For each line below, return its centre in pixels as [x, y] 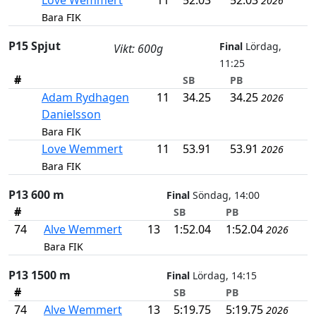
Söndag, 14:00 [225, 195]
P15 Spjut [35, 46]
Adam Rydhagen [85, 98]
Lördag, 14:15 [223, 276]
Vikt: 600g [139, 49]
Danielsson [71, 115]
